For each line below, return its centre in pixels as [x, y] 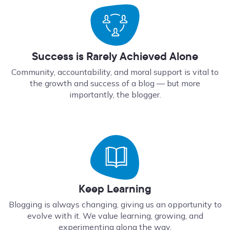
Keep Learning [115, 189]
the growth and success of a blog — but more [115, 83]
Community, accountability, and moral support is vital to [115, 72]
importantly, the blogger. [115, 95]
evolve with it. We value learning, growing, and [115, 216]
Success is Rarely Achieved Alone [115, 56]
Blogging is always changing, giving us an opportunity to [115, 205]
